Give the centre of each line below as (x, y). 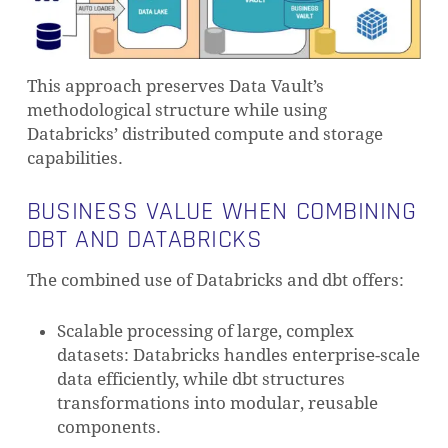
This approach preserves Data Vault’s (175, 86)
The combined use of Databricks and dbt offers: (215, 280)
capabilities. (74, 158)
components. (108, 427)
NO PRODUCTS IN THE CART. (246, 306)
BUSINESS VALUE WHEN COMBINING (221, 211)
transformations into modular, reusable (217, 403)
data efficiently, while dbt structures (200, 379)
